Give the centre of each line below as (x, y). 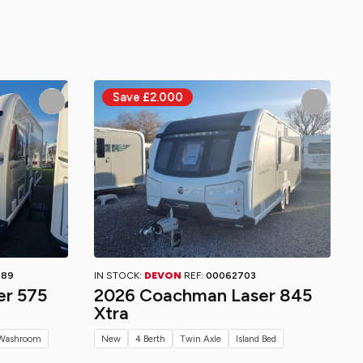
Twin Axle (201, 339)
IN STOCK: (119, 275)
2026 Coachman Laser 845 (203, 295)
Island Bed (256, 339)
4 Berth (150, 339)
